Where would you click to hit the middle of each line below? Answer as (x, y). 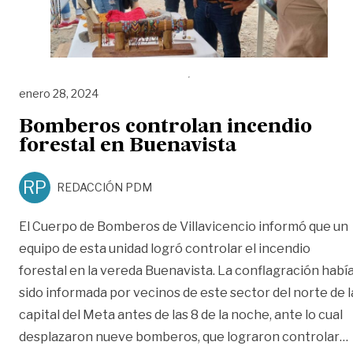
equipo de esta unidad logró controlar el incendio (165, 249)
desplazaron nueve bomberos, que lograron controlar (179, 337)
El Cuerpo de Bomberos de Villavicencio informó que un (184, 227)
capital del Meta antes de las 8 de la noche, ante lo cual (181, 315)
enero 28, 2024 (59, 93)
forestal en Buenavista (128, 147)
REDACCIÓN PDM (104, 188)
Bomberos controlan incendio (165, 128)
